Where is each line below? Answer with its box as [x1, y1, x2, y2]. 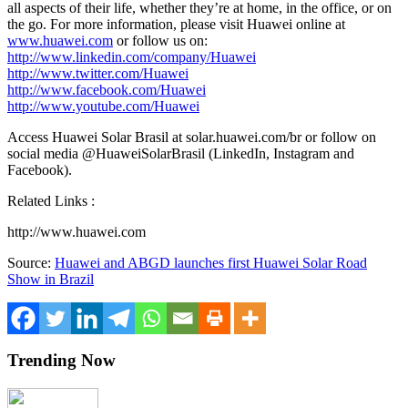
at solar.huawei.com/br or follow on [168, 128, 376, 145]
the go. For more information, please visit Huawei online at [7, 15, 345, 32]
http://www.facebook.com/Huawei [7, 81, 206, 97]
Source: [7, 254, 55, 270]
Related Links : [7, 192, 95, 209]
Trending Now [7, 351, 116, 371]
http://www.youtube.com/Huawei [7, 97, 199, 114]
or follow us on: [113, 32, 208, 48]
